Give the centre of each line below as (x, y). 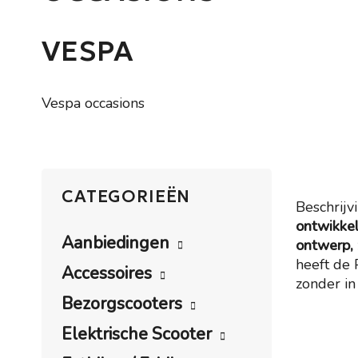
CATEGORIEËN (126, 197)
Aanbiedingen (115, 243)
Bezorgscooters (122, 304)
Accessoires (107, 273)
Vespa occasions (93, 103)
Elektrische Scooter (137, 334)
